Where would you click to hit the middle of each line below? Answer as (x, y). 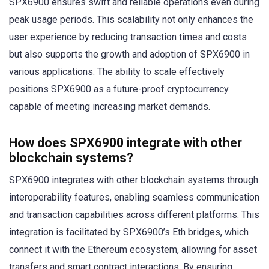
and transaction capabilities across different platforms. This (134, 215)
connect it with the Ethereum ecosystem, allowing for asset (133, 250)
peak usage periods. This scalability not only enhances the (131, 20)
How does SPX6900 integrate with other (125, 143)
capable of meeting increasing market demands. (110, 107)
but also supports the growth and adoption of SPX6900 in (129, 55)
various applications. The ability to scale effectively (117, 72)
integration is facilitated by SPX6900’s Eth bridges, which (129, 232)
